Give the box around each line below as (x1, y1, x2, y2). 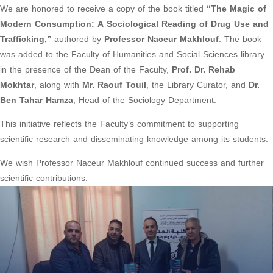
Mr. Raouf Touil (82, 77, 146, 94)
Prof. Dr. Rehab (172, 62, 235, 79)
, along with (34, 77, 82, 94)
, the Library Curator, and (146, 77, 249, 94)
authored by (51, 31, 104, 48)
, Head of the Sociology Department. (73, 92, 216, 109)
